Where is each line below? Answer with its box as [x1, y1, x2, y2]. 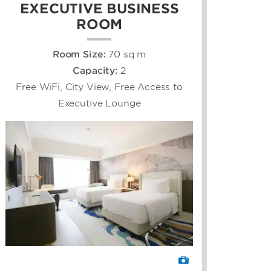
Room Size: [52, 49, 109, 60]
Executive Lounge [57, 98, 141, 109]
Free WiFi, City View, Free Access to [16, 82, 183, 93]
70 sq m [108, 49, 146, 60]
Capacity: [73, 65, 120, 76]
